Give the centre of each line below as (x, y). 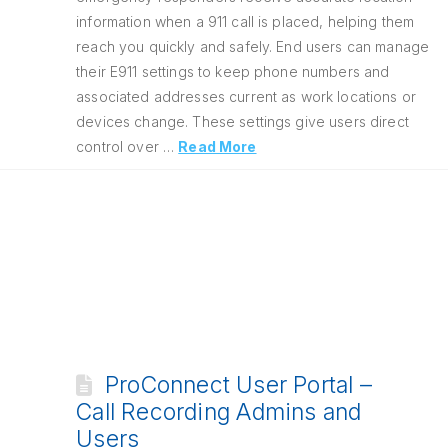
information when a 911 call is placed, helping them (245, 21)
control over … (127, 146)
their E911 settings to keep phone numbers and (233, 71)
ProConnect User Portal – (238, 385)
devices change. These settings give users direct (242, 121)
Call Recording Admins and (219, 412)
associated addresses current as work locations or (246, 96)
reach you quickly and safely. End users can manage (253, 46)
